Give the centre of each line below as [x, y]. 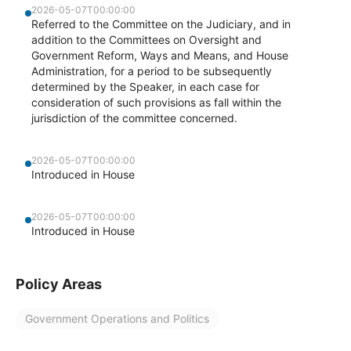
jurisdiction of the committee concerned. [134, 118]
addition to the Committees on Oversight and [147, 40]
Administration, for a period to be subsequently [152, 71]
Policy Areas [59, 284]
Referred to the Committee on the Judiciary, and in [161, 24]
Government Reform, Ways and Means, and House [160, 55]
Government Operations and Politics [117, 318]
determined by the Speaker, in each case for [145, 87]
